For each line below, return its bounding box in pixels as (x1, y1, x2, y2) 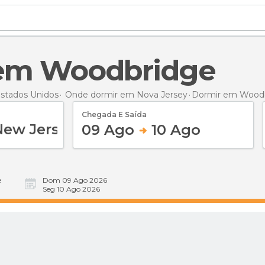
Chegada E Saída (82, 109, 147, 119)
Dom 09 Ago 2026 (43, 176, 107, 185)
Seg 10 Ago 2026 (43, 185, 100, 193)
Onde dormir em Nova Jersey (65, 89, 188, 100)
